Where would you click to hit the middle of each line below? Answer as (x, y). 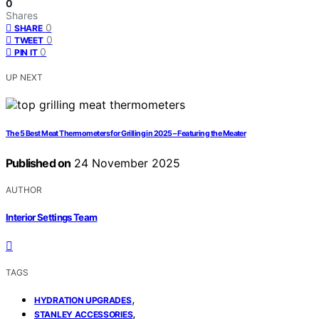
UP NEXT (24, 78)
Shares (22, 16)
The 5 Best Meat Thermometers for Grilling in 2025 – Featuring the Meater (126, 134)
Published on (38, 163)
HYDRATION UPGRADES (83, 300)
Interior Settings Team (52, 217)
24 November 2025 (126, 163)
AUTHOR (24, 190)
